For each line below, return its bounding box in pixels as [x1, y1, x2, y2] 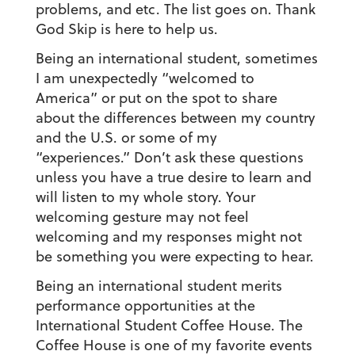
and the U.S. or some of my [35, 128, 217, 148]
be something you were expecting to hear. [35, 246, 314, 267]
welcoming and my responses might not [35, 227, 302, 247]
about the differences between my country [35, 108, 315, 128]
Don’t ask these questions [129, 147, 303, 168]
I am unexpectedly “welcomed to [35, 68, 254, 89]
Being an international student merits [35, 276, 282, 296]
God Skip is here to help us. [35, 19, 218, 40]
